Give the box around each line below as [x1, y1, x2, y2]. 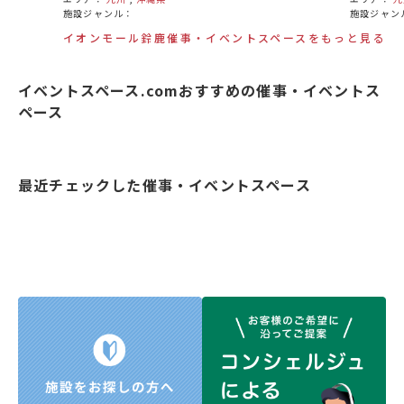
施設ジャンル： [63, 5, 134, 20]
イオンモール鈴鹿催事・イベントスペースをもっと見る [63, 29, 386, 45]
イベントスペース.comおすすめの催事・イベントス [18, 78, 381, 101]
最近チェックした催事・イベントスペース [18, 173, 311, 196]
